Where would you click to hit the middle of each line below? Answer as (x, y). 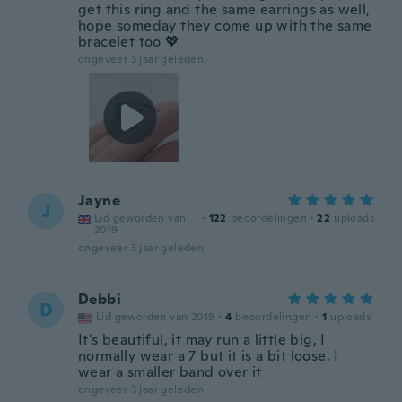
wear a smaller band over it (170, 372)
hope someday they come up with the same (225, 26)
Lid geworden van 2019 (156, 317)
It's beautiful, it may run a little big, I (202, 340)
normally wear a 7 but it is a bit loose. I (209, 356)
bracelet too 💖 (129, 42)
